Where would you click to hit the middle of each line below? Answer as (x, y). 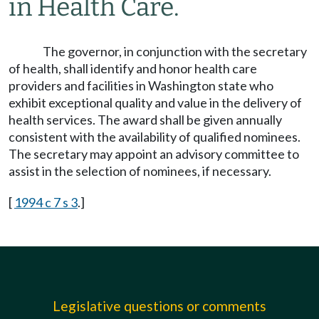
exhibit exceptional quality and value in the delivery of (155, 103)
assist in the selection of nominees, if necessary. (140, 171)
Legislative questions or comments (159, 306)
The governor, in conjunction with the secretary (175, 51)
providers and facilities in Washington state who (141, 85)
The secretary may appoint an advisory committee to (154, 154)
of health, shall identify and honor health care (133, 68)
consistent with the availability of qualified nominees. (155, 137)
